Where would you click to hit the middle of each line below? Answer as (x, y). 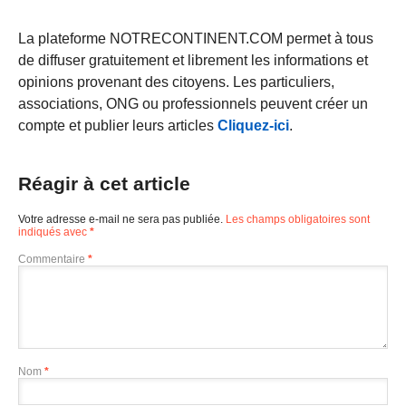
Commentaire (53, 259)
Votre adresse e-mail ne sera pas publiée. (121, 219)
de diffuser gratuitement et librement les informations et (193, 60)
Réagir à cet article (104, 183)
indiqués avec (54, 232)
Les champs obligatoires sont (298, 219)
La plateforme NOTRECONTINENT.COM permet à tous (196, 38)
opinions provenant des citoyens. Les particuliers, (176, 82)
